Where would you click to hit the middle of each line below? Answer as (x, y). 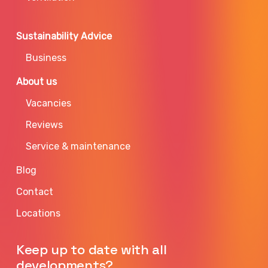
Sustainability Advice (64, 36)
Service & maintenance (78, 147)
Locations (39, 214)
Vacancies (49, 103)
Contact (35, 192)
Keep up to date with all (92, 250)
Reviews (45, 125)
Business (46, 58)
